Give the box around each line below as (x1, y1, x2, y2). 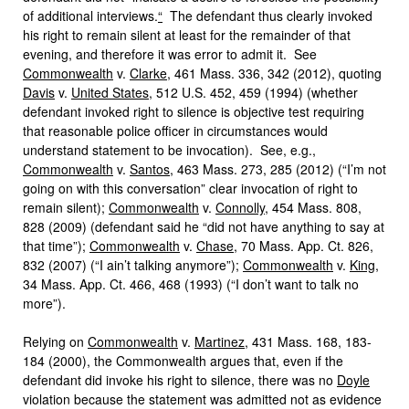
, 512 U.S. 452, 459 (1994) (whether (149, 83, 358, 101)
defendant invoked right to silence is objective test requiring (23, 102, 364, 121)
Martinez (194, 332, 245, 351)
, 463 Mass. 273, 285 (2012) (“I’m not (170, 160, 386, 178)
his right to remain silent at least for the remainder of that (23, 26, 351, 44)
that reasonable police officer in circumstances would (23, 121, 328, 140)
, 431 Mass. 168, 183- (245, 332, 372, 351)
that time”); (23, 236, 89, 255)
